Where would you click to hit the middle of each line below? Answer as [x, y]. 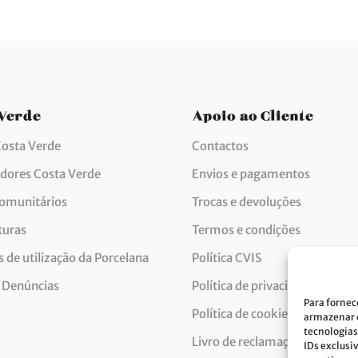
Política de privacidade [253, 285]
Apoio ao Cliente [253, 113]
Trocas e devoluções [247, 201]
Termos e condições [246, 229]
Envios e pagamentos [251, 173]
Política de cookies [243, 313]
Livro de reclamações [250, 341]
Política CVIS [227, 257]
